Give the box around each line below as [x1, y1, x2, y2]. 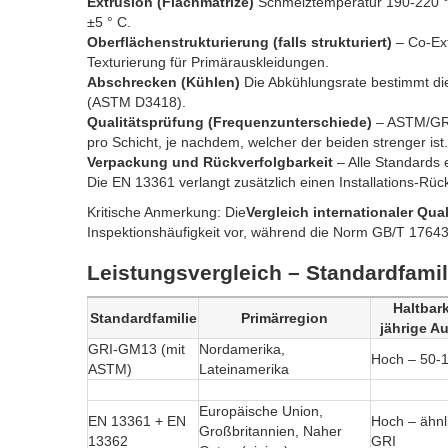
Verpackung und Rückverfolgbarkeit [87, 154, 333, 171]
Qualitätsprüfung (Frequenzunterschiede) [87, 114, 372, 131]
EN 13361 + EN [88, 413, 186, 430]
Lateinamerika [199, 361, 289, 378]
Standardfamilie [89, 310, 197, 327]
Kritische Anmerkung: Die [87, 204, 246, 221]
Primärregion [241, 310, 328, 327]
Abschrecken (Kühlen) [87, 74, 240, 91]
